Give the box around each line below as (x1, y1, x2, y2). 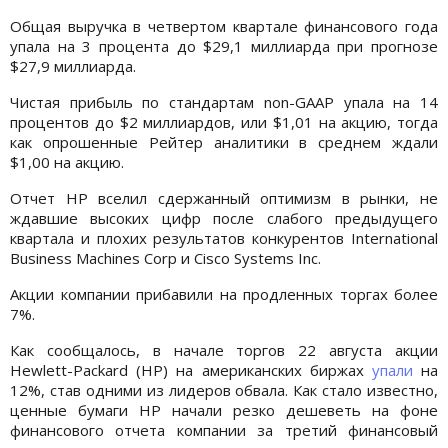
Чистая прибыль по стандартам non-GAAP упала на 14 (10, 91, 438, 112)
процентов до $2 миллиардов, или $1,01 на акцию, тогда (10, 111, 438, 132)
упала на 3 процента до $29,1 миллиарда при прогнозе (10, 35, 438, 56)
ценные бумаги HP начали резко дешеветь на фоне (10, 399, 438, 420)
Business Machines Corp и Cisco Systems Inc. (10, 247, 321, 268)
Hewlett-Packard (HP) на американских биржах (10, 359, 372, 380)
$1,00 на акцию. (10, 151, 124, 172)
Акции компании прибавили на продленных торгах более (10, 283, 438, 304)
